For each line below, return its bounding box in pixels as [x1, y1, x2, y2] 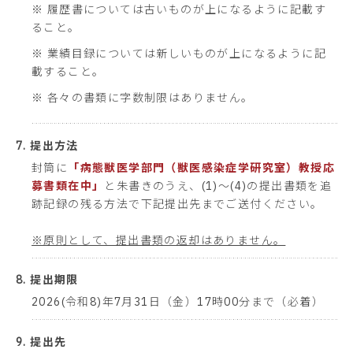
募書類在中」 [32, 178, 105, 193]
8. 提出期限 [16, 273, 79, 288]
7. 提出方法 [16, 138, 79, 153]
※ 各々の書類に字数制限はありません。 [32, 91, 254, 106]
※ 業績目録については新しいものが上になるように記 [32, 46, 326, 61]
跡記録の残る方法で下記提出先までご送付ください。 [32, 196, 323, 211]
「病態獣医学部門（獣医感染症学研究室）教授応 [68, 160, 336, 175]
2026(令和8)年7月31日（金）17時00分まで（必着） [32, 295, 324, 310]
